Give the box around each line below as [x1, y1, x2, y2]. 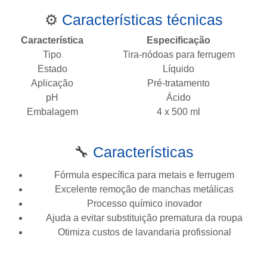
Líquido [163, 63, 194, 74]
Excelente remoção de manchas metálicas [55, 184, 234, 194]
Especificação [147, 35, 210, 45]
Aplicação [31, 77, 73, 88]
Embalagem [26, 106, 78, 117]
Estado [37, 63, 67, 74]
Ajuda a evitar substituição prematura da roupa [46, 212, 243, 223]
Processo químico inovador [86, 198, 202, 209]
